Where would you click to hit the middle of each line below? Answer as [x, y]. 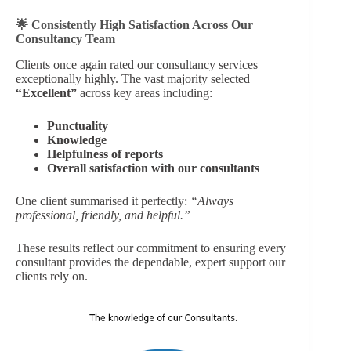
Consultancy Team [65, 39]
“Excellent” [46, 92]
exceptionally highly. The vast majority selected [133, 78]
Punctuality [78, 125]
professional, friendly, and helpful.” [103, 215]
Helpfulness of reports [105, 154]
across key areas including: [145, 92]
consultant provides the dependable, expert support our [150, 262]
